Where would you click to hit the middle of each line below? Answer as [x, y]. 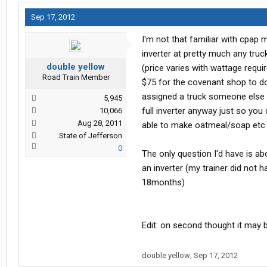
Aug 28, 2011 [100, 123]
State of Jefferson [91, 136]
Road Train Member [76, 77]
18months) [163, 183]
